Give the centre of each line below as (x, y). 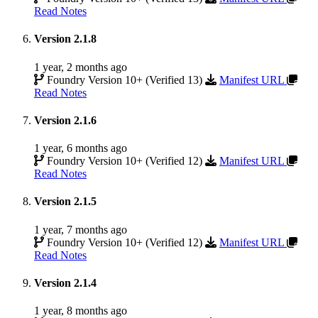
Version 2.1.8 (65, 39)
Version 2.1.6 (65, 120)
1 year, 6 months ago (81, 148)
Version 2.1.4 (65, 283)
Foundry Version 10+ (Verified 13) (125, 79)
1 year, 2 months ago (81, 67)
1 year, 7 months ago (81, 229)
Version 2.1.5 (65, 202)
